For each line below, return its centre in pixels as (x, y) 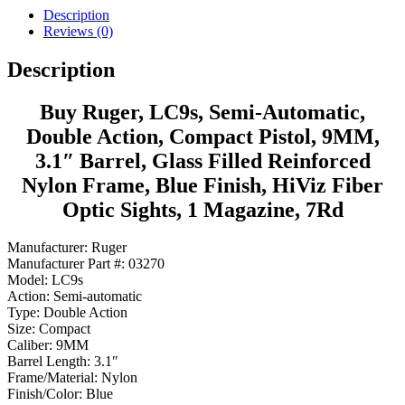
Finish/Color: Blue (60, 394)
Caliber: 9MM (48, 345)
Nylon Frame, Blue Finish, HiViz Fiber (202, 185)
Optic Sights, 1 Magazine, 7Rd (202, 209)
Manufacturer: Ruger (67, 248)
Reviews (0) (78, 31)
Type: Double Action (67, 313)
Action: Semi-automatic (75, 297)
